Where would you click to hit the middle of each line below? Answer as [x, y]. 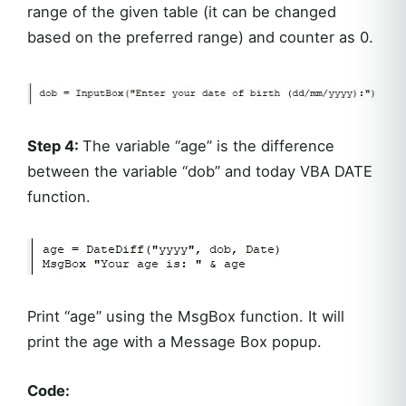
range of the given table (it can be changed [182, 12]
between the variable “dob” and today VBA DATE [200, 172]
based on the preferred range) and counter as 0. [200, 38]
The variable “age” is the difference [208, 146]
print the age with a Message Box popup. [174, 342]
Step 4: [55, 146]
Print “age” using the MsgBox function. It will [186, 317]
